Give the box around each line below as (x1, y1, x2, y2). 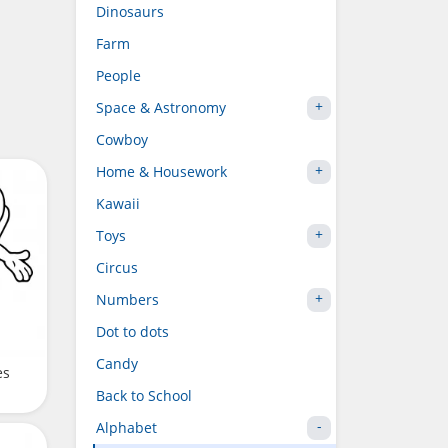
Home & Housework (96, 162, 227, 181)
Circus (96, 258, 138, 277)
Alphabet (96, 418, 157, 437)
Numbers (96, 290, 159, 309)
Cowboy (96, 130, 148, 149)
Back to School (96, 386, 192, 405)
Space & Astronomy (96, 98, 226, 117)
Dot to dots (96, 322, 169, 341)
